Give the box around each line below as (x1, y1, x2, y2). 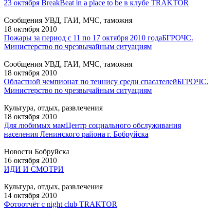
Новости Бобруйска (4, 147, 70, 156)
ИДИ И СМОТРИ (4, 165, 64, 174)
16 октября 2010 (4, 156, 57, 165)
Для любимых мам (4, 121, 66, 130)
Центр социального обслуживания (66, 121, 181, 130)
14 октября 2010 (4, 191, 57, 200)
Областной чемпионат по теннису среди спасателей (4, 77, 177, 86)
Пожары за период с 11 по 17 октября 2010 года (4, 34, 162, 42)
